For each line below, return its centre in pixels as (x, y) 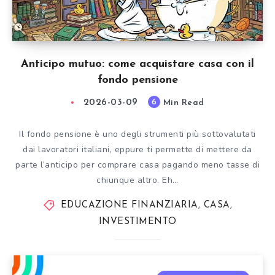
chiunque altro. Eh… (137, 180)
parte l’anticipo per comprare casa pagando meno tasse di (137, 165)
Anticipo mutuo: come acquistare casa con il (137, 64)
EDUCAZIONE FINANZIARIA (129, 205)
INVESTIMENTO (137, 222)
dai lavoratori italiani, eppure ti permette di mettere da (137, 149)
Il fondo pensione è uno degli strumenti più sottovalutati (137, 134)
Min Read (182, 103)
